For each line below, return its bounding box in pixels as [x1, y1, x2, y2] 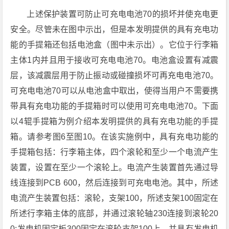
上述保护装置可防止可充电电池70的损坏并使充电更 [27, 10, 219, 19]
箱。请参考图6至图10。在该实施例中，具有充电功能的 [10, 132, 219, 142]
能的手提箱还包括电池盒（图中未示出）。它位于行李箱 [10, 40, 219, 50]
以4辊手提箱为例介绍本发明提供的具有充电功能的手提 [10, 117, 219, 126]
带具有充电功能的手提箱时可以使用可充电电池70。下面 [10, 102, 219, 111]
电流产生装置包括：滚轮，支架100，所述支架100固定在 [10, 194, 219, 203]
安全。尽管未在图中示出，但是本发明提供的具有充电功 [10, 25, 219, 34]
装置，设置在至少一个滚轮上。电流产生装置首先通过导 [10, 163, 219, 172]
